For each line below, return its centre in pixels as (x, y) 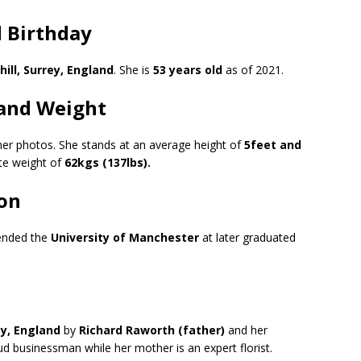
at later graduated (247, 237)
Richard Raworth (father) (152, 330)
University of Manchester (125, 237)
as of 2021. (255, 70)
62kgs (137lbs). (108, 162)
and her (246, 330)
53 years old (188, 70)
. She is (132, 70)
